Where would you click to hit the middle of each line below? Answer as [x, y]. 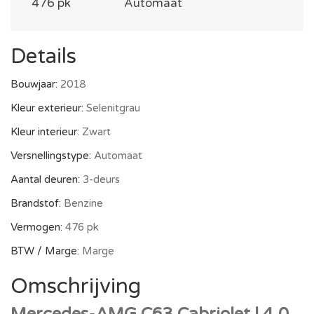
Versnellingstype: [52, 156]
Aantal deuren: [47, 179]
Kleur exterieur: [48, 108]
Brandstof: [37, 203]
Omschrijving [76, 286]
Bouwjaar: [35, 84]
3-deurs [101, 179]
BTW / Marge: [46, 251]
